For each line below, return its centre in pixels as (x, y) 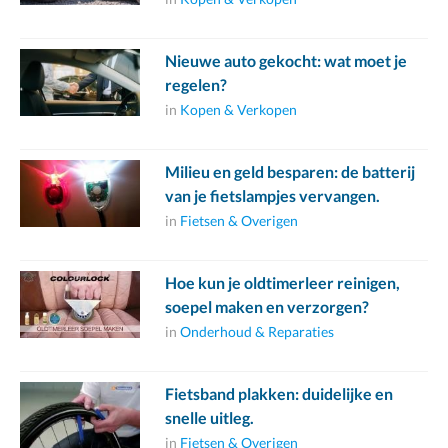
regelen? (196, 85)
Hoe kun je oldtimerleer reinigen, (282, 283)
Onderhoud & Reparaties (257, 332)
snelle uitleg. (209, 418)
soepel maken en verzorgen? (267, 307)
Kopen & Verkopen (238, 110)
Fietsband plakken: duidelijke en (279, 394)
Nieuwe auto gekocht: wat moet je (286, 61)
